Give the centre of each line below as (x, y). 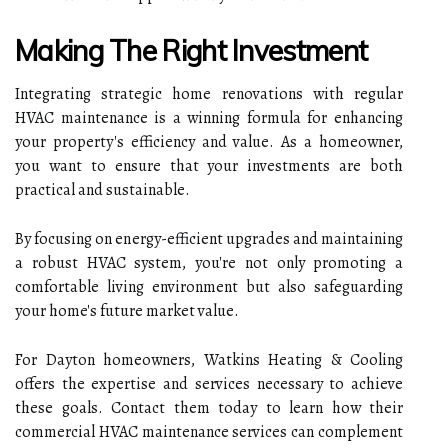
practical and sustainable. (102, 189)
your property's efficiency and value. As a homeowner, (209, 141)
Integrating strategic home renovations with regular (209, 93)
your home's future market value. (127, 310)
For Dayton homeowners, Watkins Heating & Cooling (209, 359)
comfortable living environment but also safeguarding (209, 286)
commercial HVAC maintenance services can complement (209, 431)
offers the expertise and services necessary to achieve (209, 383)
